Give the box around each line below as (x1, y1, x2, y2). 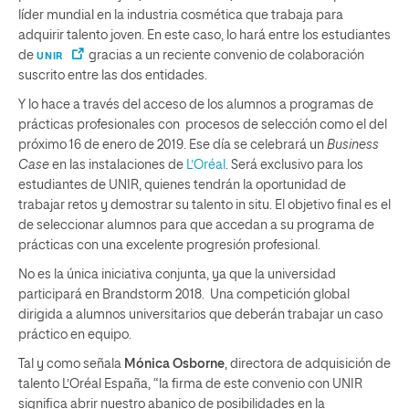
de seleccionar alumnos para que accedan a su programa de (18, 218, 374, 232)
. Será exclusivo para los (225, 158, 363, 172)
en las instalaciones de (49, 158, 186, 172)
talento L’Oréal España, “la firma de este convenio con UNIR (18, 377, 362, 391)
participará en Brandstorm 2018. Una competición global (18, 288, 350, 301)
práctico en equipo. (18, 328, 131, 341)
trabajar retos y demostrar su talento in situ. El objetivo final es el (18, 198, 391, 212)
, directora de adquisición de (225, 357, 391, 371)
